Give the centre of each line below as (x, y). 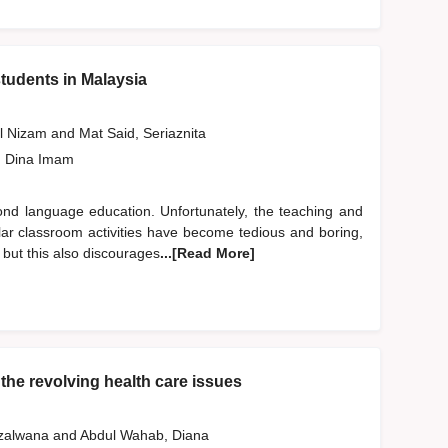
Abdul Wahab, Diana (146, 435)
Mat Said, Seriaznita (144, 133)
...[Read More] (207, 253)
